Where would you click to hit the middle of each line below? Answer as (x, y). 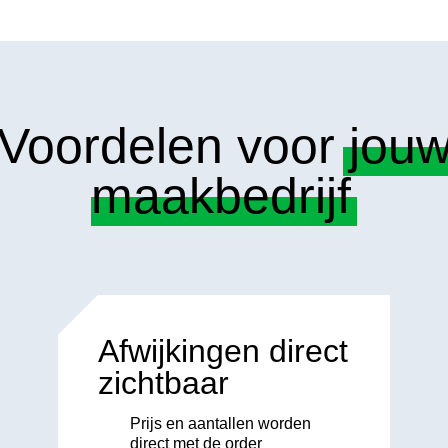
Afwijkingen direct (222, 350)
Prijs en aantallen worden (220, 423)
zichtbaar (163, 382)
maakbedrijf (221, 196)
